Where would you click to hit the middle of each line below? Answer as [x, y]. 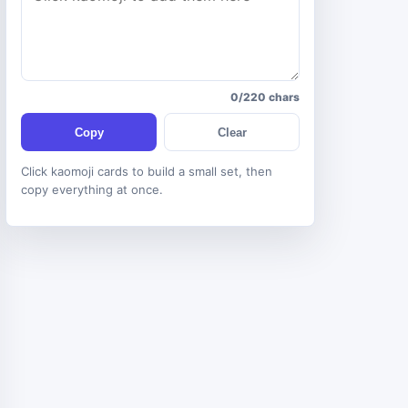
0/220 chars [265, 97]
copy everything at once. [92, 189]
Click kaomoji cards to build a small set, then [147, 171]
